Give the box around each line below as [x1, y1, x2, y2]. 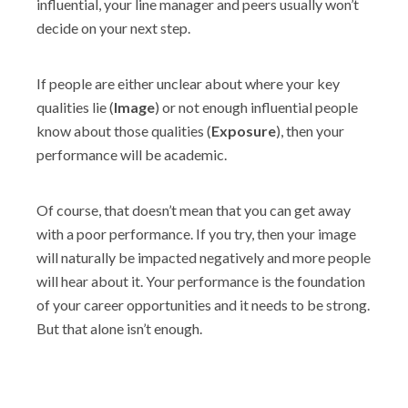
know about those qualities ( [36, 122, 211, 139]
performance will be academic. [36, 146, 227, 163]
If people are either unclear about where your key [36, 75, 340, 92]
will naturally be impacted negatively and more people [36, 249, 371, 266]
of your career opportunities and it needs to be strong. [36, 296, 370, 313]
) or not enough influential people [155, 98, 358, 116]
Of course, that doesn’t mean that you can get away [36, 201, 351, 219]
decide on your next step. [36, 19, 190, 36]
